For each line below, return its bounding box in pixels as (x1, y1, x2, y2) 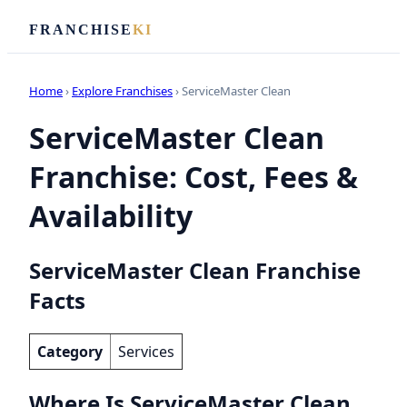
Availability (29, 196, 193, 236)
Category (37, 341, 103, 362)
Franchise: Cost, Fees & (29, 157, 358, 197)
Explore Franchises (72, 83, 173, 99)
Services (118, 341, 174, 362)
